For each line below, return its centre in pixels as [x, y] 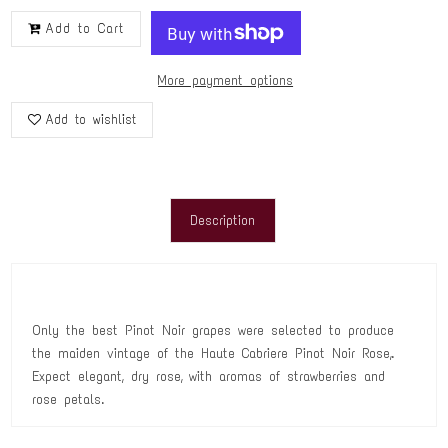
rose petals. [68, 400]
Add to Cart [84, 29]
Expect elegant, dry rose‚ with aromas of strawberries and [209, 377]
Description [223, 221]
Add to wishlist [91, 120]
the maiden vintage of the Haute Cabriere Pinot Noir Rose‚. [213, 354]
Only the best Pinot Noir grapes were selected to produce [213, 331]
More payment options [226, 81]
